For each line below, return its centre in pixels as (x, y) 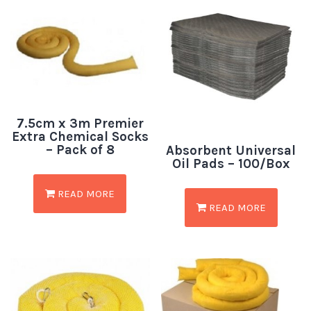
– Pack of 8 (80, 150)
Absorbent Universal (231, 150)
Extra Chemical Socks (80, 137)
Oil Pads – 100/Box (231, 163)
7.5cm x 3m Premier (80, 124)
